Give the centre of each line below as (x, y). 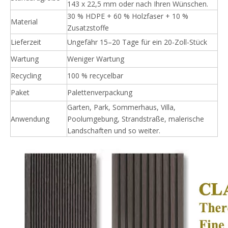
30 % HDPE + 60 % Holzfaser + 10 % (128, 16)
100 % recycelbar (95, 76)
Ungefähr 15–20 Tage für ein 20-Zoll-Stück (137, 42)
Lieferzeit (26, 42)
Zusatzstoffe (88, 28)
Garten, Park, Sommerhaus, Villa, (121, 107)
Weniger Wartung (96, 59)
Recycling (26, 76)
